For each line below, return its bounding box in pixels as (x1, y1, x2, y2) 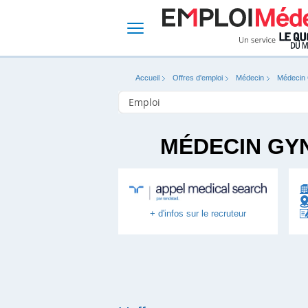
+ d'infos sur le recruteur (150, 208, 246, 219)
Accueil (135, 74, 159, 82)
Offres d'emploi (173, 74, 223, 82)
